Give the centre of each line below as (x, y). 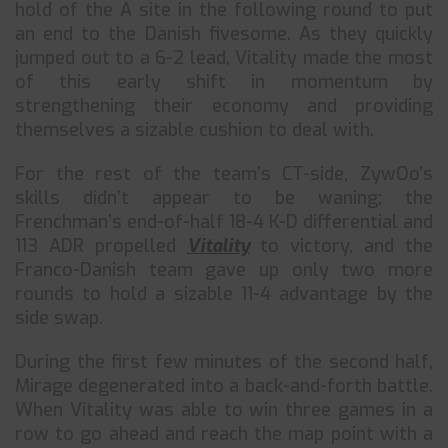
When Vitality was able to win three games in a (224, 410)
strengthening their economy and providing (224, 106)
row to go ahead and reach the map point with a (224, 434)
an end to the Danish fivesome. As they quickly (224, 34)
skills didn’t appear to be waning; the (224, 198)
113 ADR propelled (101, 246)
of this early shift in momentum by (224, 82)
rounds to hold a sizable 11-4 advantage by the (224, 294)
